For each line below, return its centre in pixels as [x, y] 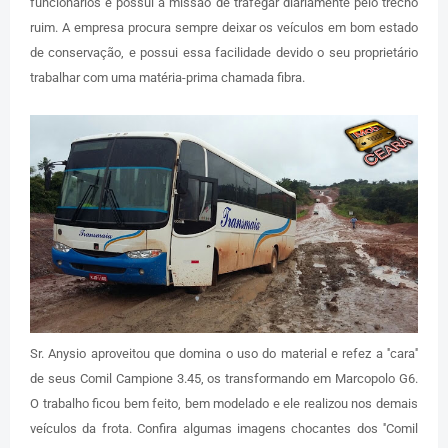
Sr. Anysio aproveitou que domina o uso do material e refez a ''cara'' [224, 353]
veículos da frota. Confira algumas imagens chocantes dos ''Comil [224, 428]
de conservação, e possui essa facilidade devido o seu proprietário [224, 52]
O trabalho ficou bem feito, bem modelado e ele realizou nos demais [224, 403]
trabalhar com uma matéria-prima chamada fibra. [167, 77]
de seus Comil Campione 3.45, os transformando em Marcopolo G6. [224, 378]
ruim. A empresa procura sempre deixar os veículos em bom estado [224, 27]
